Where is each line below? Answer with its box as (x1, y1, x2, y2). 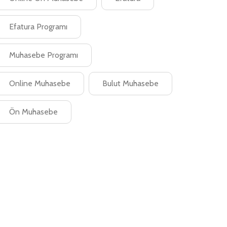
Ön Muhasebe (9, 107, 58, 117)
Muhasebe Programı (9, 50, 78, 60)
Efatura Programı (9, 22, 67, 31)
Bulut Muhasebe (102, 79, 159, 88)
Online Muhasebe (9, 79, 70, 88)
